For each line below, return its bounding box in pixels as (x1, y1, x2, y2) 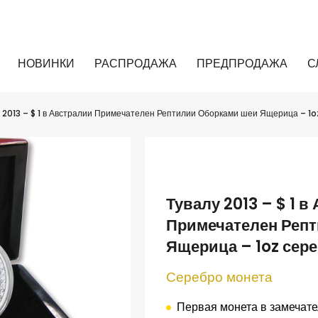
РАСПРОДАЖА (94, 55, 177, 72)
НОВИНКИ (18, 55, 75, 72)
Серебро (166, 267, 223, 287)
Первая (177, 298, 217, 315)
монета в (220, 298, 267, 315)
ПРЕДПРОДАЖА (197, 55, 287, 72)
